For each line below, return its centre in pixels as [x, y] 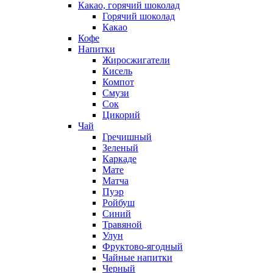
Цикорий [121, 115]
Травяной [122, 225]
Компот [118, 82]
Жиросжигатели [136, 60]
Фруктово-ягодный [143, 246]
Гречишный [127, 137]
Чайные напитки [137, 257]
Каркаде [119, 159]
